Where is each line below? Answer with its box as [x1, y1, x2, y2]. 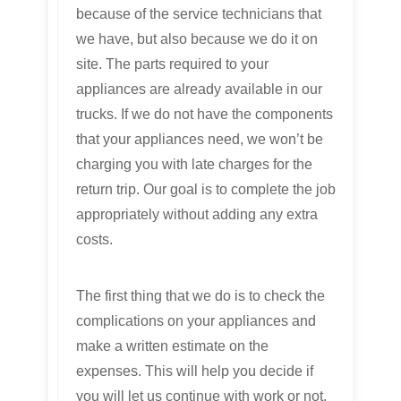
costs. [76, 232, 113, 248]
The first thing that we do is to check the [76, 288, 325, 304]
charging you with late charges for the [76, 157, 312, 173]
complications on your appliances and [76, 313, 316, 329]
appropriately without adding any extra [76, 207, 318, 223]
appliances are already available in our [76, 81, 322, 98]
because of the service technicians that [76, 6, 321, 22]
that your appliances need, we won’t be [76, 132, 323, 148]
